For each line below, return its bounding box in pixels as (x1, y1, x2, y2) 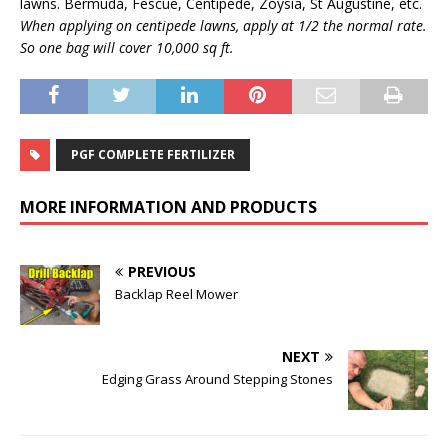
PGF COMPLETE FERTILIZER (71, 146, 235, 164)
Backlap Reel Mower (115, 285, 238, 304)
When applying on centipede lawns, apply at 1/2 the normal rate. (20, 16, 427, 36)
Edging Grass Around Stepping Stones (102, 370, 333, 389)
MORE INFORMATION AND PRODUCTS (20, 196, 317, 219)
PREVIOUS (128, 262, 196, 282)
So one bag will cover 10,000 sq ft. (20, 38, 234, 58)
